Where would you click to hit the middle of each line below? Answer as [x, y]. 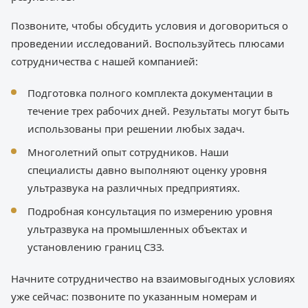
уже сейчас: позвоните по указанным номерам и [134, 296]
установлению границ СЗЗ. [96, 246]
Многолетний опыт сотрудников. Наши [128, 152]
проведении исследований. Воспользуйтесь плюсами [148, 43]
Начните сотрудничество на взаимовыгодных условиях [153, 278]
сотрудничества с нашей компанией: [104, 61]
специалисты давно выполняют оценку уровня [147, 169]
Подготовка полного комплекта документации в [150, 92]
